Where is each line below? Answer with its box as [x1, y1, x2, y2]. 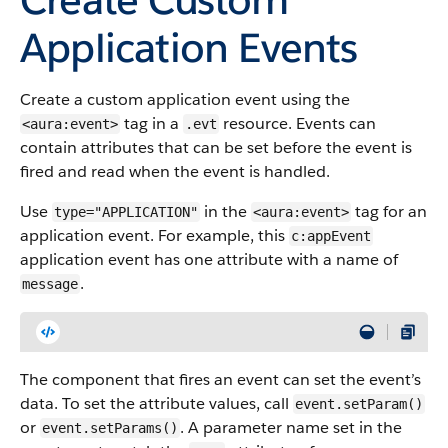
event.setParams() [42, 420, 178, 436]
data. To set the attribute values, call [20, 393, 293, 414]
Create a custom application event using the [20, 89, 350, 110]
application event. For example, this [20, 225, 289, 246]
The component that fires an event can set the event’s [20, 369, 421, 390]
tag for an [351, 201, 427, 222]
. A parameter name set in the [180, 417, 402, 438]
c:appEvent [291, 228, 371, 244]
